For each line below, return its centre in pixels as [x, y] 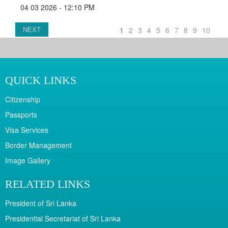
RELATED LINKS [48, 184]
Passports [21, 115]
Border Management [38, 145]
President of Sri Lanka [41, 203]
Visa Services [27, 130]
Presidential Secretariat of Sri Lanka [63, 219]
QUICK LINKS [41, 80]
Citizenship [23, 99]
